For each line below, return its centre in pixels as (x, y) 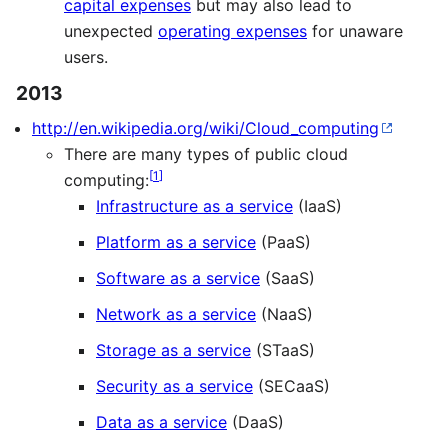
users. (86, 57)
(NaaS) (284, 314)
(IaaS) (317, 206)
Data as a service (161, 422)
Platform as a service (176, 242)
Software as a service (178, 278)
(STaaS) (283, 350)
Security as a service (174, 386)
